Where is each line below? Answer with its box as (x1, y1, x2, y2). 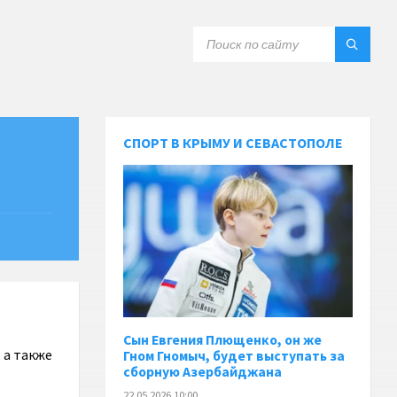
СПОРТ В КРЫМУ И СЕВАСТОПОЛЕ (123, 134, 344, 152)
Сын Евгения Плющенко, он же (123, 331, 323, 349)
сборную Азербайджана (123, 363, 283, 381)
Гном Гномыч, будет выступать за (123, 347, 346, 365)
